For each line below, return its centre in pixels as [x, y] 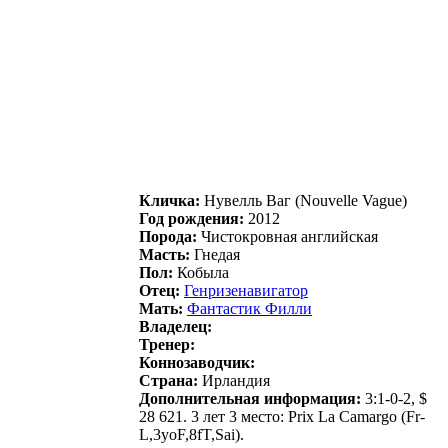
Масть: [164, 254]
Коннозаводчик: [197, 362]
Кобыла [201, 272]
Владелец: [175, 326]
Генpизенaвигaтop [246, 290]
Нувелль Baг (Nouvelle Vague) [303, 200]
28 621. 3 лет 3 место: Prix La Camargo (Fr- [282, 416]
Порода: [168, 236]
